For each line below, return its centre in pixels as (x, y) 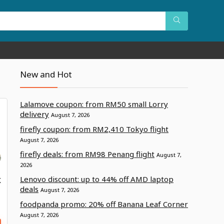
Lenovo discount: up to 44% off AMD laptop (97, 179)
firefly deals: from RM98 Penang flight (87, 154)
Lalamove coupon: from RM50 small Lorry (94, 104)
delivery (34, 114)
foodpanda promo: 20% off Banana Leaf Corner (104, 204)
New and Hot (46, 74)
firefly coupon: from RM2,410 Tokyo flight (94, 129)
